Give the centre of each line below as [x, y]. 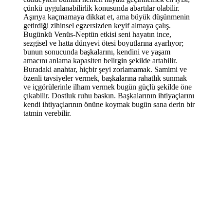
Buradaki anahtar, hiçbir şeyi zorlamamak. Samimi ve [105, 69]
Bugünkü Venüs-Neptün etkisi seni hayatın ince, [97, 34]
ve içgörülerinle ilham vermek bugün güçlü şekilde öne [108, 87]
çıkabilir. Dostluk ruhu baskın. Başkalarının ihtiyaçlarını [109, 95]
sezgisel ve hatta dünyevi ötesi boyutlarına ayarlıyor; [103, 43]
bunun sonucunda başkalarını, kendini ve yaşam [97, 52]
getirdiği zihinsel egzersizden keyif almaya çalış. [97, 25]
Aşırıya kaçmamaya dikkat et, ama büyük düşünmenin [107, 17]
